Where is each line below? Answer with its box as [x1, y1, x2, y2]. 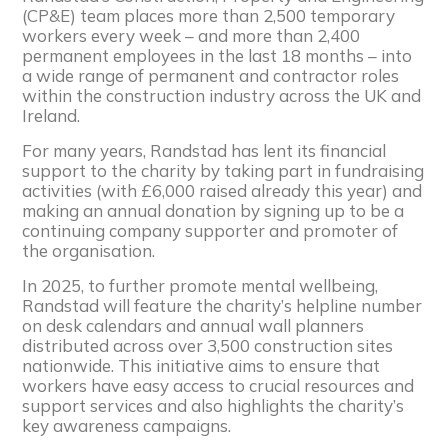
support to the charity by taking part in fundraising [22, 159, 425, 181]
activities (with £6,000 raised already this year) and [22, 179, 423, 201]
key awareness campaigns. [22, 414, 232, 436]
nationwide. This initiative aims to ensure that [22, 354, 381, 376]
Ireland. [22, 104, 81, 126]
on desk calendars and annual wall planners [22, 314, 365, 336]
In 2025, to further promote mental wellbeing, [22, 274, 379, 296]
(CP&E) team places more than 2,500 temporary [22, 4, 396, 26]
